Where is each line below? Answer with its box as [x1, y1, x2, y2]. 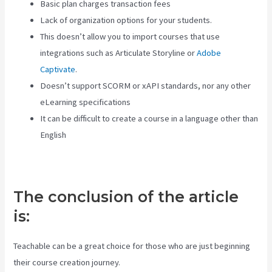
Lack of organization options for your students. [40, 14, 212, 25]
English [40, 129, 67, 140]
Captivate [40, 63, 76, 75]
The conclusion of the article [13, 188, 239, 206]
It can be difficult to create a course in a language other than [40, 112, 259, 124]
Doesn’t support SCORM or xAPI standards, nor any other [40, 80, 251, 91]
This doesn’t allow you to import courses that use [40, 30, 220, 42]
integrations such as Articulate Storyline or [40, 47, 197, 58]
